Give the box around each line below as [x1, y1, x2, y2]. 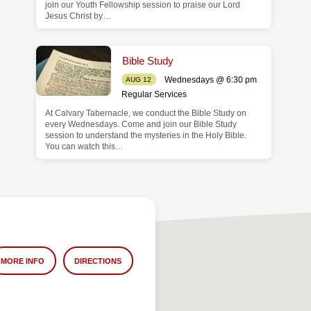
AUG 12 [126, 75, 152, 83]
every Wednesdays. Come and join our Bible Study [44, 120, 237, 129]
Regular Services [121, 90, 187, 100]
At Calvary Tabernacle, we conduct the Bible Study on [44, 109, 246, 118]
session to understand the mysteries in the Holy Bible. [44, 131, 246, 140]
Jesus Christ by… [44, 11, 111, 20]
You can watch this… [44, 142, 124, 151]
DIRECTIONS [74, 257, 122, 266]
